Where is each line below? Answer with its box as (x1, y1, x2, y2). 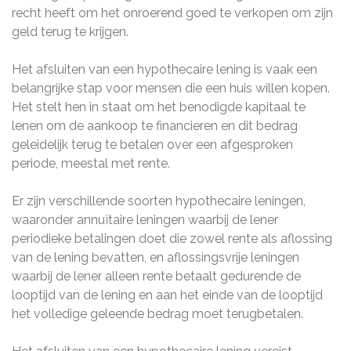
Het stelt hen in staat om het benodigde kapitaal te (12, 100, 306, 114)
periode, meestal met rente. (12, 156, 170, 171)
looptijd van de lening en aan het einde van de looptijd (12, 288, 323, 302)
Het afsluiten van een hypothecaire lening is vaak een (12, 62, 317, 77)
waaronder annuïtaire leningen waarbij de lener (12, 212, 278, 227)
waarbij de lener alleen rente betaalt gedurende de (12, 269, 301, 284)
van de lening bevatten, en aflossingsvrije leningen (12, 250, 299, 265)
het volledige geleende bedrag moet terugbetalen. (12, 306, 303, 321)
